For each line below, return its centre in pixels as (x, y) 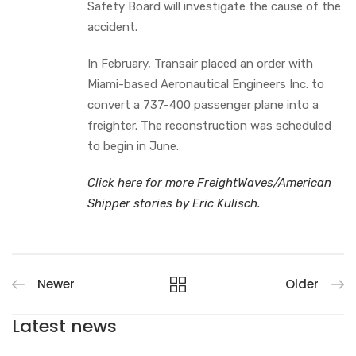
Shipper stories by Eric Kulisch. (174, 203)
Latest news (64, 326)
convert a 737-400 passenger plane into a (203, 104)
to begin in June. (133, 146)
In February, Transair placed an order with (200, 63)
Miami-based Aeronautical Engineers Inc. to (206, 84)
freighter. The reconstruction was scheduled (209, 125)
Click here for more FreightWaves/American (209, 182)
